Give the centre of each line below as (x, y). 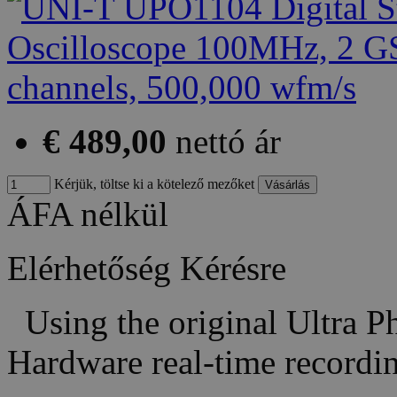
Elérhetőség (89, 268)
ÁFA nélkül (88, 214)
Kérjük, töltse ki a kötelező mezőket (152, 183)
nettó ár (228, 141)
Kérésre (233, 268)
